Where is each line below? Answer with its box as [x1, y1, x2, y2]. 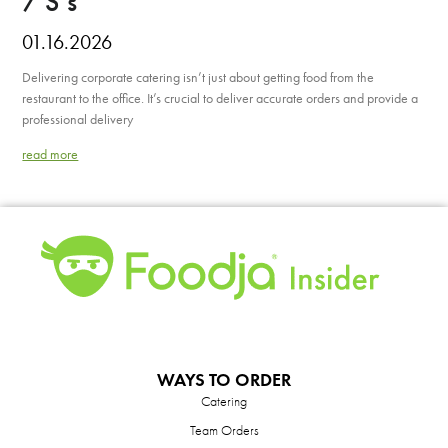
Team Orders [189, 421, 259, 439]
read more [22, 145, 79, 163]
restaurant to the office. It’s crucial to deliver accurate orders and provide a [22, 89, 419, 107]
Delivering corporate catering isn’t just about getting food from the [22, 68, 375, 86]
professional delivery [22, 110, 134, 128]
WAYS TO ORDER [157, 368, 291, 391]
